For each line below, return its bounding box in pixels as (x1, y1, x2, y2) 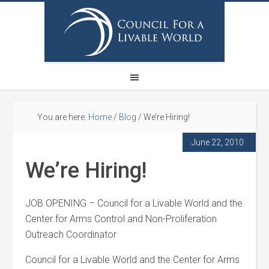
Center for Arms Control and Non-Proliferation (25, 213, 217, 225)
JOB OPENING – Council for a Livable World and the (25, 198, 243, 209)
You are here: (37, 112, 89, 122)
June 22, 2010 (191, 138, 244, 147)
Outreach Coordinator (25, 229, 117, 240)
